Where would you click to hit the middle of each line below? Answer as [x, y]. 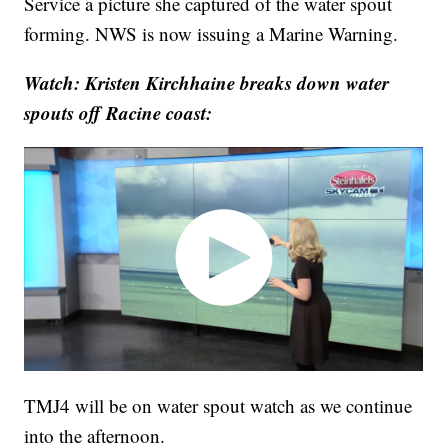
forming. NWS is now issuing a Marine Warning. [211, 34]
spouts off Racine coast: [118, 113]
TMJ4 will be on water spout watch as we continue [218, 405]
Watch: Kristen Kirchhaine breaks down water [207, 83]
